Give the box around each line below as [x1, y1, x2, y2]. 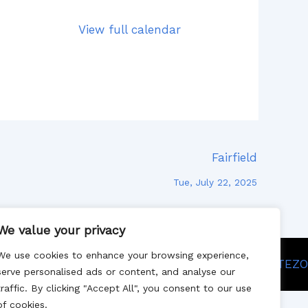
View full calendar [78, 23, 181, 37]
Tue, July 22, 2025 [173, 177, 257, 188]
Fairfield [212, 151, 257, 165]
